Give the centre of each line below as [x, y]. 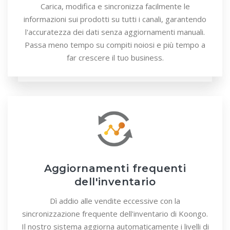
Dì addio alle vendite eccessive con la [115, 201]
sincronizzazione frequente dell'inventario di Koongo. [115, 214]
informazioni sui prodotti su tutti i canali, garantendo [115, 19]
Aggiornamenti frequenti [115, 169]
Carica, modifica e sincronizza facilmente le [115, 6]
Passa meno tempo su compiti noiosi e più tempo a [115, 45]
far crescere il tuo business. [115, 58]
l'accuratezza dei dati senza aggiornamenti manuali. [115, 32]
